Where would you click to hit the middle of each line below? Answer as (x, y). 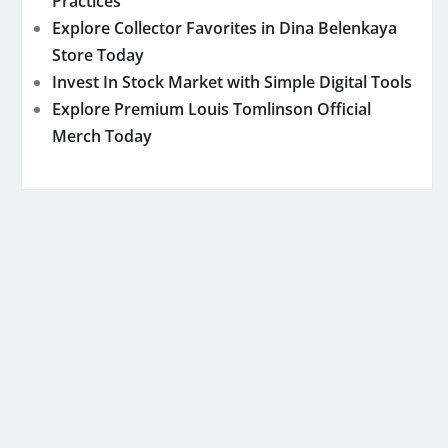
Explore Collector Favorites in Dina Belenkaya (224, 28)
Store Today (98, 55)
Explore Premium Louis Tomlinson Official (211, 109)
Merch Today (102, 136)
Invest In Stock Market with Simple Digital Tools (232, 82)
